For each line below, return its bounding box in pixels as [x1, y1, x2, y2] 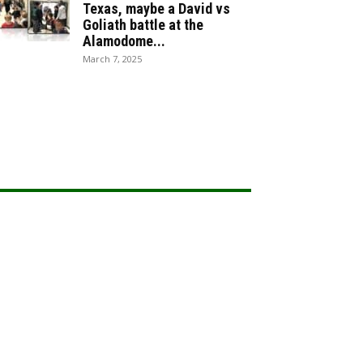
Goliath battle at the [83, 16, 203, 33]
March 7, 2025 [83, 53, 142, 65]
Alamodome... [83, 32, 165, 49]
